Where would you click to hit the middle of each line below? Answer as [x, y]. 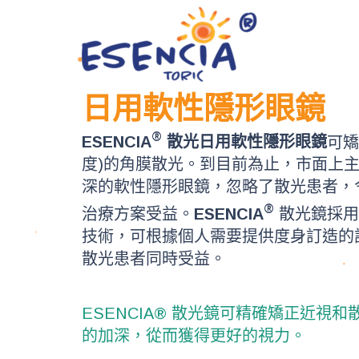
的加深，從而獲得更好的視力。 [194, 335]
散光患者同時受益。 [154, 258]
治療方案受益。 [138, 214]
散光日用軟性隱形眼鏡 [244, 142]
